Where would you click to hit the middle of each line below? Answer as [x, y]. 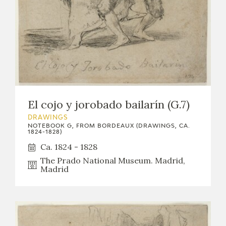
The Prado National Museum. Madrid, [113, 161]
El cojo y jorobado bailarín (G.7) [109, 105]
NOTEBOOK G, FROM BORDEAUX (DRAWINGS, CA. [109, 126]
